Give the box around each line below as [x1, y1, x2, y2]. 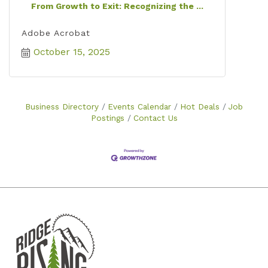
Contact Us [133, 113, 178, 123]
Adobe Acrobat [22, 28, 90, 38]
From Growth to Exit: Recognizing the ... [31, 1, 203, 11]
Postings [90, 113, 124, 123]
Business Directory [25, 102, 99, 111]
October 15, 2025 [33, 46, 110, 57]
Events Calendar [108, 102, 171, 111]
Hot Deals [180, 102, 220, 111]
